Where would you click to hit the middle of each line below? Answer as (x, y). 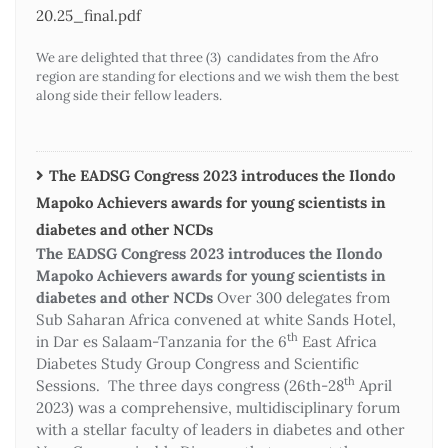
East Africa (337, 341)
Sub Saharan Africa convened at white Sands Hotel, (216, 319)
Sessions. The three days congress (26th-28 (190, 385)
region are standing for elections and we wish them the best (217, 76)
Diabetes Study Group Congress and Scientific (197, 363)
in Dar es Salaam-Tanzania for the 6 (161, 341)
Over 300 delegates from (301, 297)
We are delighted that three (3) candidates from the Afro (207, 57)
